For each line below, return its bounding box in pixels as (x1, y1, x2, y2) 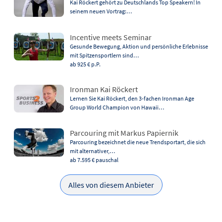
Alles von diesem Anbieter (68, 180, 154, 190)
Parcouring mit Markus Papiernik (69, 128, 178, 138)
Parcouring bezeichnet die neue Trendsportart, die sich (69, 138, 206, 146)
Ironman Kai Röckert (69, 84, 138, 94)
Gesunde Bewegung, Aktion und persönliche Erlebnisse (69, 42, 208, 50)
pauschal (95, 156, 118, 164)
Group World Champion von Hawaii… (69, 103, 164, 111)
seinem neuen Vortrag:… (69, 7, 132, 15)
